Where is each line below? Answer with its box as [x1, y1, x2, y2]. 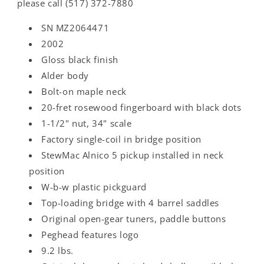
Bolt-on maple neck [41, 85, 127, 97]
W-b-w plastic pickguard [41, 181, 147, 193]
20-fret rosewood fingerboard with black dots [41, 101, 242, 113]
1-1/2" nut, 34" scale [41, 117, 132, 129]
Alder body [41, 70, 89, 81]
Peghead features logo [41, 229, 139, 240]
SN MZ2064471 [41, 22, 110, 34]
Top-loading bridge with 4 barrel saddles [41, 197, 219, 209]
